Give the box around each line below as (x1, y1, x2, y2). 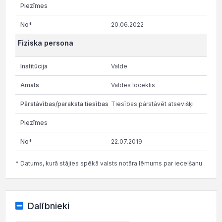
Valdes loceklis (111, 81, 155, 89)
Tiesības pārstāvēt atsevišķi (111, 100, 194, 108)
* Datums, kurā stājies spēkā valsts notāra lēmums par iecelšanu (15, 160, 202, 167)
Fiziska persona (18, 39, 73, 47)
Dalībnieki (27, 201, 69, 211)
